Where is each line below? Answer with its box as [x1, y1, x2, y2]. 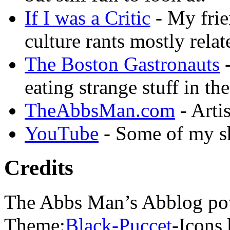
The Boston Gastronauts [25, 53, 220, 75]
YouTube [25, 122, 99, 144]
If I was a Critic [25, 7, 150, 29]
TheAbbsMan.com [25, 99, 175, 121]
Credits [4, 155, 73, 180]
